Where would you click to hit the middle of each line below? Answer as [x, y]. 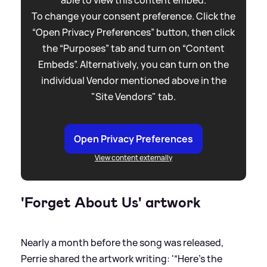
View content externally [133, 157]
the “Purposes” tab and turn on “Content [133, 48]
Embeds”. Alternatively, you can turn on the [133, 64]
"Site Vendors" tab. [133, 96]
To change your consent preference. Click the [133, 16]
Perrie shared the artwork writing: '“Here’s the [122, 258]
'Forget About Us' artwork [111, 202]
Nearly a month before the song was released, [122, 242]
